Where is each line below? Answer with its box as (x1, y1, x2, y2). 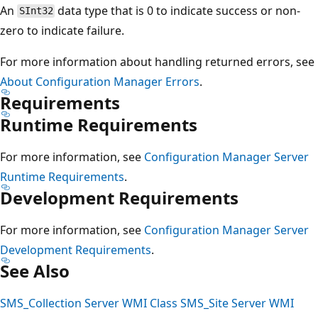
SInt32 (18, 5, 53, 17)
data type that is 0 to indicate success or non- (55, 2, 301, 18)
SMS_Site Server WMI (180, 295, 294, 311)
